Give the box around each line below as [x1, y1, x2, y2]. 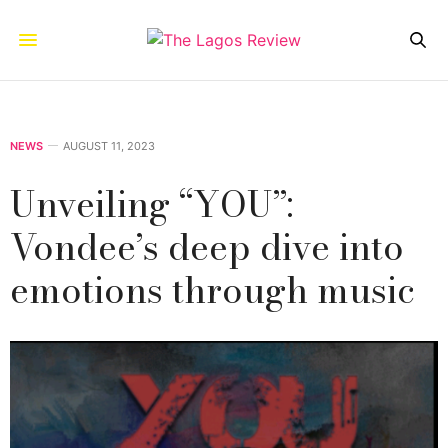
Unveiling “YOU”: [10, 176, 293, 231]
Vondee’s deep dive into [10, 219, 404, 274]
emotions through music [10, 262, 415, 317]
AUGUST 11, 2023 [63, 139, 155, 153]
